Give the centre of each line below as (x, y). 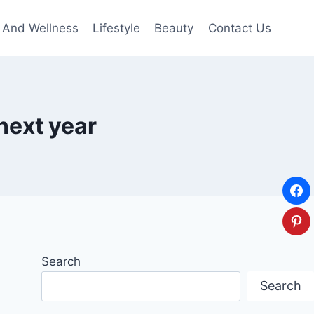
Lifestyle (117, 28)
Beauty (174, 28)
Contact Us (239, 28)
